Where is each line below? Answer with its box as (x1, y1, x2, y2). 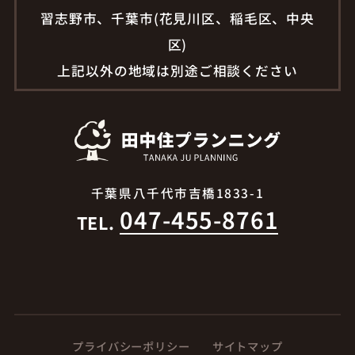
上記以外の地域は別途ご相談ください (57, 61, 298, 81)
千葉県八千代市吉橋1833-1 (90, 183, 265, 201)
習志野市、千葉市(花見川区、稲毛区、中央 (40, 9, 315, 29)
